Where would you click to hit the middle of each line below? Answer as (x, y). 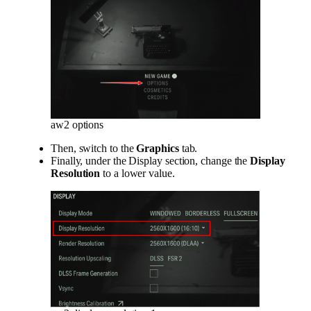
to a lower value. (137, 173)
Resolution (76, 173)
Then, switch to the (94, 148)
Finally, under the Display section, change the (151, 160)
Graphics (158, 148)
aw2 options (77, 124)
